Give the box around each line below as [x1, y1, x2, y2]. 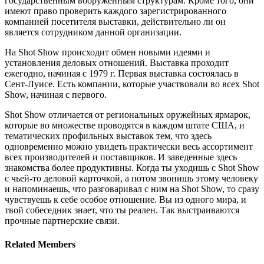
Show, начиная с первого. [5, 90, 107, 100]
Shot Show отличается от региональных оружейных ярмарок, [5, 110, 250, 120]
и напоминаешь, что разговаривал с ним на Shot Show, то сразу [5, 184, 259, 194]
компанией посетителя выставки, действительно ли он [5, 16, 226, 27]
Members [38, 239, 75, 249]
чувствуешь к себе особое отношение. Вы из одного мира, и [5, 194, 246, 205]
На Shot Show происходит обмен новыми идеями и [5, 47, 210, 58]
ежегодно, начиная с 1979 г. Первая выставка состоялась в [5, 68, 239, 79]
